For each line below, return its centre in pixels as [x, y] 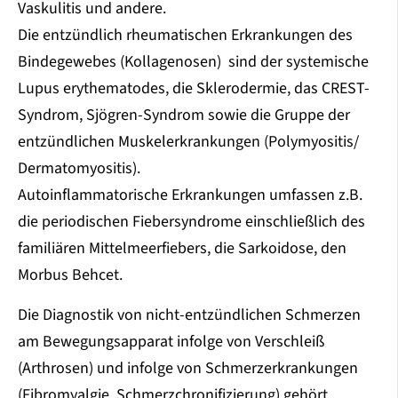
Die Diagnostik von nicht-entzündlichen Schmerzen [189, 315]
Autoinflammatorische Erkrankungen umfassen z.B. [190, 195]
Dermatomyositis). [79, 169]
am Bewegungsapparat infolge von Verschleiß [171, 342]
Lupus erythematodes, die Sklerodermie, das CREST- [194, 89]
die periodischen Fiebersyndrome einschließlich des [191, 222]
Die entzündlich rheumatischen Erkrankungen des [185, 36]
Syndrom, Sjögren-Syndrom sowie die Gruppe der [184, 115]
